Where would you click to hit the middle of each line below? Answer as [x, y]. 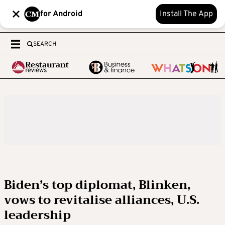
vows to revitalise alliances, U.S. [102, 200]
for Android [61, 14]
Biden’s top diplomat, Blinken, [97, 185]
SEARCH [45, 44]
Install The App [186, 14]
